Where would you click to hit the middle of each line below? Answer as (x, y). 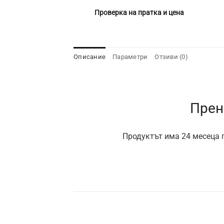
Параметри (130, 56)
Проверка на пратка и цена (139, 12)
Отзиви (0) (171, 56)
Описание (90, 56)
